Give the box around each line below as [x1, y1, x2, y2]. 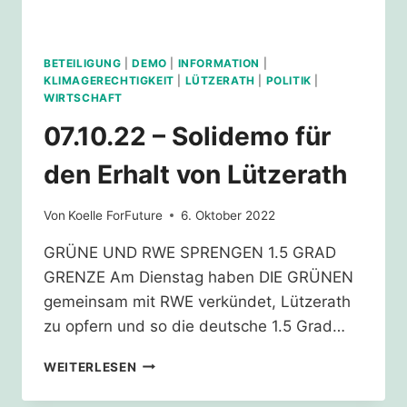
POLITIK [265, 74, 312, 88]
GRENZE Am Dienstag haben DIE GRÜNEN [44, 267, 353, 286]
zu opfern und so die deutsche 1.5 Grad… [44, 316, 345, 335]
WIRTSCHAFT [44, 91, 123, 105]
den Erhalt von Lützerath [44, 159, 347, 190]
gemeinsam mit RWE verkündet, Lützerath [44, 292, 351, 311]
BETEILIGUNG [44, 56, 122, 71]
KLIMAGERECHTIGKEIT [44, 74, 174, 88]
